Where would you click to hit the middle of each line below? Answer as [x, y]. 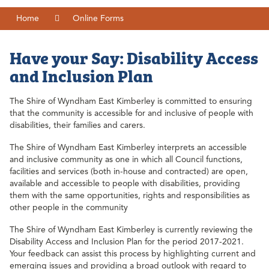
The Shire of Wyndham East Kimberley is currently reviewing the [131, 229]
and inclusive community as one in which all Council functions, [126, 159]
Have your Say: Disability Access [134, 57]
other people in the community [69, 207]
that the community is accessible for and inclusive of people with [131, 113]
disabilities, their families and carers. [77, 125]
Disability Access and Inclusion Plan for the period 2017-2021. [128, 241]
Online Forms [98, 19]
